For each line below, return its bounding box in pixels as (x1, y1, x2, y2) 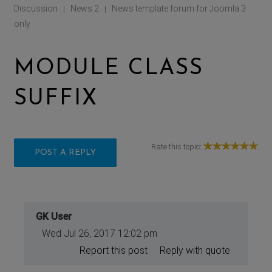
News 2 (70, 3, 100, 13)
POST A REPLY (35, 148, 97, 157)
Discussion (14, 3, 58, 13)
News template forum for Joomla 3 (112, 3, 246, 13)
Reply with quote (159, 244, 230, 256)
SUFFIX (14, 87, 98, 110)
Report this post (79, 244, 148, 256)
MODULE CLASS (14, 57, 204, 80)
